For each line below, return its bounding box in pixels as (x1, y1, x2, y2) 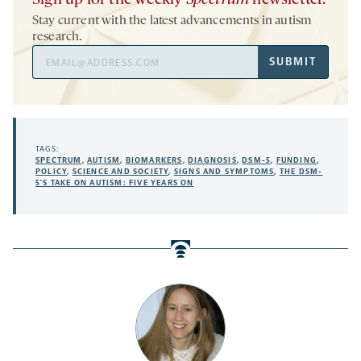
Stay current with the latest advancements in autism (32, 14, 312, 27)
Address (31, 64, 75, 81)
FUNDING (276, 155, 317, 165)
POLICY (35, 166, 68, 176)
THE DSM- (279, 166, 323, 176)
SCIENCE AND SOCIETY (72, 166, 169, 176)
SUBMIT (269, 54, 317, 68)
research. (32, 30, 82, 44)
